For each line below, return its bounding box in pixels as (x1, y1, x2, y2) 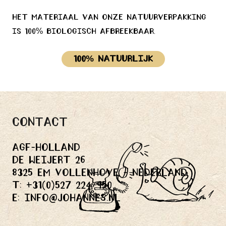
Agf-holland (12, 143, 80, 153)
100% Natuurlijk (73, 54, 153, 64)
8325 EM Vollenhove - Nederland (12, 168, 187, 178)
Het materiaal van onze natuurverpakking (12, 14, 206, 22)
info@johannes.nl (24, 193, 121, 203)
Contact (12, 117, 68, 129)
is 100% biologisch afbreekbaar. (12, 28, 155, 36)
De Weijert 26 (12, 155, 85, 165)
